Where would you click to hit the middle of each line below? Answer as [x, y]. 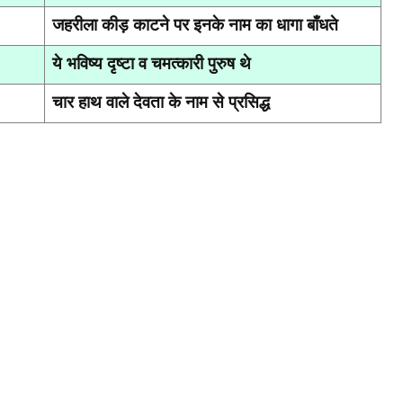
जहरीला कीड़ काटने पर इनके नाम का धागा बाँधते [195, 24]
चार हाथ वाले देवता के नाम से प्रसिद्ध [161, 101]
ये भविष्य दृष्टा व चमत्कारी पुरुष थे [152, 63]
